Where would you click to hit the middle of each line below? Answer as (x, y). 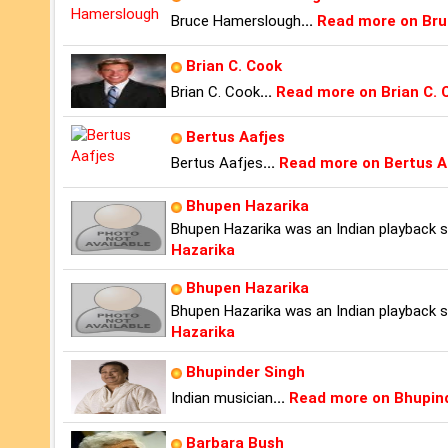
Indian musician (222, 398)
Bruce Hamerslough (236, 21)
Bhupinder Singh (245, 372)
